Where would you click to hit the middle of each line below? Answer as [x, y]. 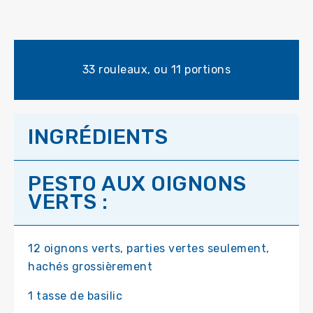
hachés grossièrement [90, 267]
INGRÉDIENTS [98, 137]
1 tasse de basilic [75, 296]
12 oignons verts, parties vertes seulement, [149, 249]
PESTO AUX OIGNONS [137, 184]
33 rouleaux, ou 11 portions [156, 70]
